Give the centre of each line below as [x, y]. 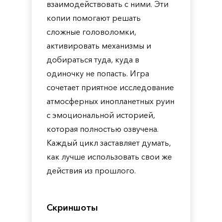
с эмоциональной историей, [101, 115]
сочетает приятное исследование [110, 87]
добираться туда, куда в [93, 59]
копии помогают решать [94, 18]
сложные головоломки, [91, 32]
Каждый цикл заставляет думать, [109, 143]
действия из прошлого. [91, 170]
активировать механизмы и [99, 46]
